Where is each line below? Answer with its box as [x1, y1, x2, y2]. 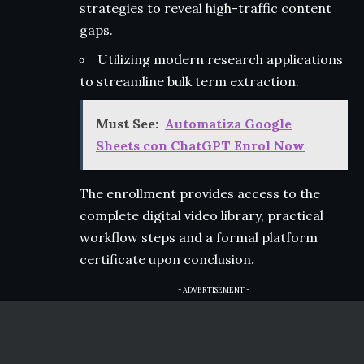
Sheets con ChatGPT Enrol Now [96, 136, 305, 154]
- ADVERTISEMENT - [178, 284, 249, 294]
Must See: [96, 115, 158, 132]
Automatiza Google [165, 115, 292, 132]
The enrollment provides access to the [80, 184, 320, 201]
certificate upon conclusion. [80, 250, 254, 267]
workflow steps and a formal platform [80, 228, 318, 245]
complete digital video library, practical [80, 206, 323, 223]
